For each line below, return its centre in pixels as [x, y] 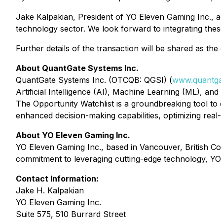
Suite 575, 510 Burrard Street [71, 214]
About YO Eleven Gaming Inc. [73, 135]
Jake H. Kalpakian [50, 190]
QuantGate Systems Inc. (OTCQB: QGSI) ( [94, 80]
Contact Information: [57, 179]
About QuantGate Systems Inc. [77, 68]
